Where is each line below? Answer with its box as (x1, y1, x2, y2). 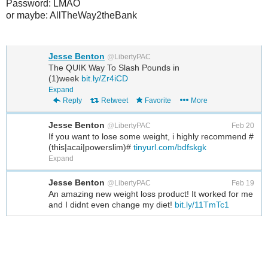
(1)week (48, 74, 81, 84)
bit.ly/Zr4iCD (81, 74, 128, 84)
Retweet (101, 96, 128, 105)
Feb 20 (232, 121, 254, 130)
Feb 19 (232, 179, 254, 188)
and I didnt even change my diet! (48, 200, 175, 210)
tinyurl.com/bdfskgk (133, 142, 206, 152)
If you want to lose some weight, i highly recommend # (48, 131, 254, 141)
